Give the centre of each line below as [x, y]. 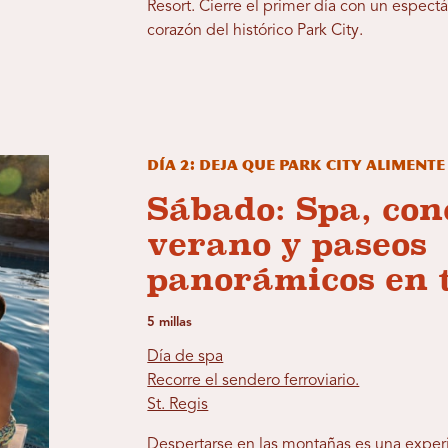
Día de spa [185, 357]
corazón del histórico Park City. [255, 31]
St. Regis [178, 405]
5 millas [170, 323]
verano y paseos [287, 244]
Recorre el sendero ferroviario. [253, 381]
